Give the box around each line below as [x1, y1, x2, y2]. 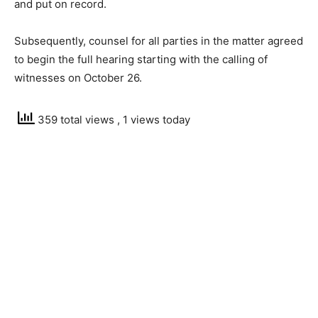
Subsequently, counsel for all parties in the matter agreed [14, 33, 303, 48]
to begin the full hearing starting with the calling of [14, 52, 268, 66]
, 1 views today [117, 113, 190, 127]
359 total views [35, 113, 117, 127]
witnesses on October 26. [14, 70, 142, 84]
